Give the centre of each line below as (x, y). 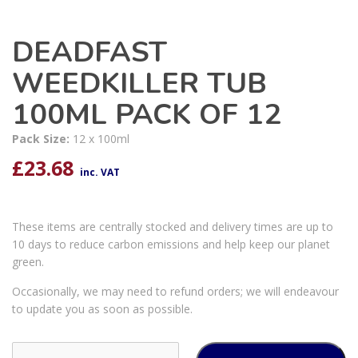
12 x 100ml (101, 139)
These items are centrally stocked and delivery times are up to (173, 227)
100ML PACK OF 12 (147, 115)
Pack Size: (42, 139)
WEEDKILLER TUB (139, 84)
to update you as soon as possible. (102, 309)
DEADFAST (89, 53)
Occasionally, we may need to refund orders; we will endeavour (175, 292)
